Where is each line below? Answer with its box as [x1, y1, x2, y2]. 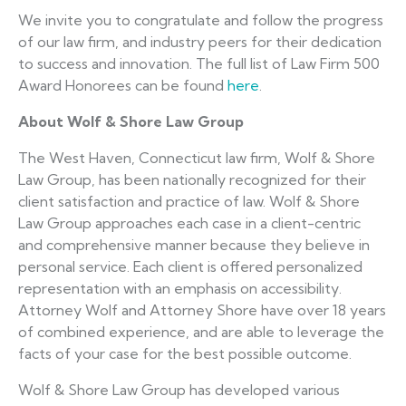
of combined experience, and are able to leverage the [18, 323, 384, 342]
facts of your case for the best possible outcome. [18, 344, 352, 363]
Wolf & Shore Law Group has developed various [18, 381, 340, 400]
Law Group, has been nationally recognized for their [18, 170, 366, 189]
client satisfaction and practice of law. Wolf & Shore [18, 192, 360, 211]
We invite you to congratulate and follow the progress [18, 11, 383, 30]
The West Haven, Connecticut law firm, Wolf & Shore [18, 149, 375, 168]
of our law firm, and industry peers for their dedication [18, 33, 382, 52]
